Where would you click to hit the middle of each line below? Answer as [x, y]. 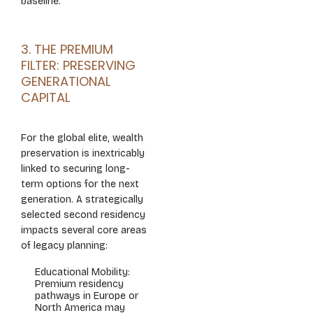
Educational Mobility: [82, 272]
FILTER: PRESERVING [78, 65]
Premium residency [79, 284]
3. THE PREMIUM [67, 49]
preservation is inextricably [83, 153]
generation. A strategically [82, 199]
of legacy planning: [64, 246]
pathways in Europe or [87, 296]
